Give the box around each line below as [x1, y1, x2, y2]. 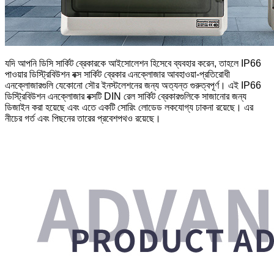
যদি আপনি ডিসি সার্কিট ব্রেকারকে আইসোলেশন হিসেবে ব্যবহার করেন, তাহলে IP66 [5, 58, 261, 69]
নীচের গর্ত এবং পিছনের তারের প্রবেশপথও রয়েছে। [5, 113, 161, 124]
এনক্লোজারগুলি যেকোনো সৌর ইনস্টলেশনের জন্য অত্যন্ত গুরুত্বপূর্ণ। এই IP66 [5, 80, 261, 91]
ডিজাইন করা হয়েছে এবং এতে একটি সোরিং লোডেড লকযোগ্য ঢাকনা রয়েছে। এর [5, 102, 253, 113]
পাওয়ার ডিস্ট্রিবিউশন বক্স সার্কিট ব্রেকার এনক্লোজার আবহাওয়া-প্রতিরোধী [5, 69, 230, 80]
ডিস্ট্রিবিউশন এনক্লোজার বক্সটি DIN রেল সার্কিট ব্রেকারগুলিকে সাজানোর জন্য [5, 91, 246, 102]
